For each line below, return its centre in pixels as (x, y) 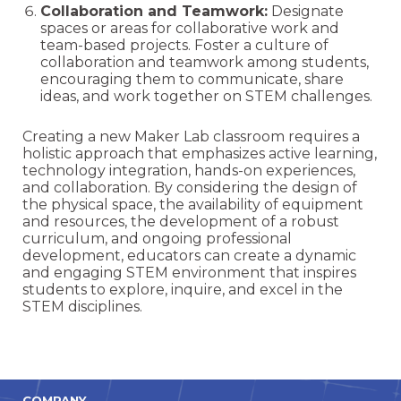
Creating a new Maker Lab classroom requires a (192, 137)
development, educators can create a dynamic (190, 256)
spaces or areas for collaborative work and (190, 28)
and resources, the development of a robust (181, 222)
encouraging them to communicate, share (192, 79)
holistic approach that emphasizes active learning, (200, 154)
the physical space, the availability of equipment (193, 205)
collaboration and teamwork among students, (205, 62)
